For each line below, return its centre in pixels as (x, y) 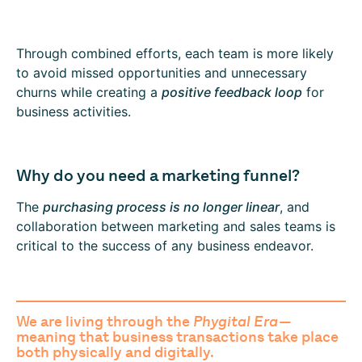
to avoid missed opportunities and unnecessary (162, 72)
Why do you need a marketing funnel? (158, 175)
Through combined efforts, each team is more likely (175, 53)
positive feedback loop (232, 92)
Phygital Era (236, 321)
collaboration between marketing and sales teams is (176, 226)
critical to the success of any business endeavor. (165, 245)
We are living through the (105, 321)
